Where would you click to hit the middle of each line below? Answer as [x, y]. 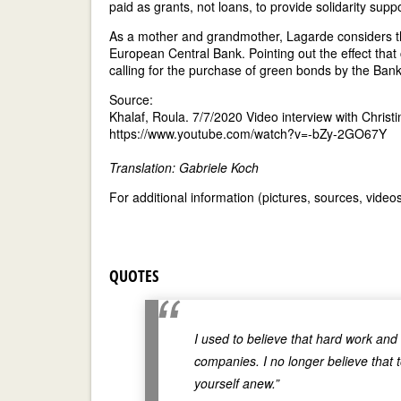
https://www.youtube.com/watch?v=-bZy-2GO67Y [248, 133]
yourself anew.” [237, 383]
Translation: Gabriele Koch [184, 167]
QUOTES [134, 276]
